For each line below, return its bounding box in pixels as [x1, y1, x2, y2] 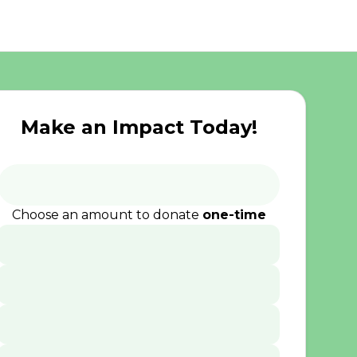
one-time [202, 207, 266, 222]
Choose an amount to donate [11, 207, 202, 222]
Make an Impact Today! [20, 116, 257, 139]
